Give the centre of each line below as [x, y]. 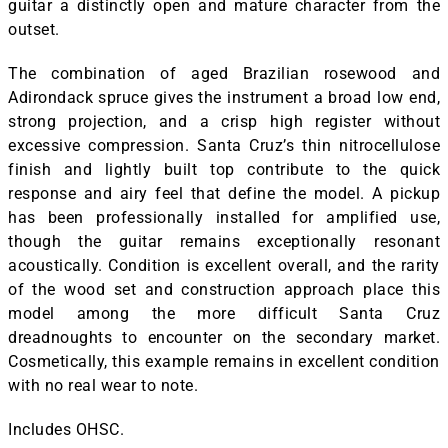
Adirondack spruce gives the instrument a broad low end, [224, 97]
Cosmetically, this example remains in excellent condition [224, 361]
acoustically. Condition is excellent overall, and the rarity [224, 265]
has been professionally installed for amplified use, [224, 217]
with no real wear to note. [103, 385]
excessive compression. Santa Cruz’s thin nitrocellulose [224, 145]
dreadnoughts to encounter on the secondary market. [224, 337]
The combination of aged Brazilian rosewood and [224, 73]
